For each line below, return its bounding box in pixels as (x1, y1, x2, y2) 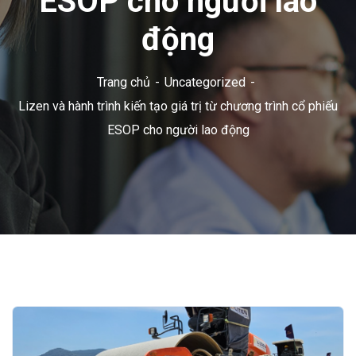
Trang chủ (96, 75, 150, 90)
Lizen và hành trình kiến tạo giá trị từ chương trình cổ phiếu (18, 99, 338, 114)
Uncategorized (164, 75, 246, 90)
